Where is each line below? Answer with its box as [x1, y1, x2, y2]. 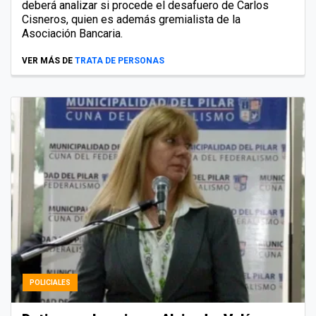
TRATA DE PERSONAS [75, 55, 164, 66]
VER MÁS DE [22, 55, 73, 66]
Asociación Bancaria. [22, 26, 123, 40]
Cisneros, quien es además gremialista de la [22, 12, 241, 26]
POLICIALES [30, 278, 71, 286]
